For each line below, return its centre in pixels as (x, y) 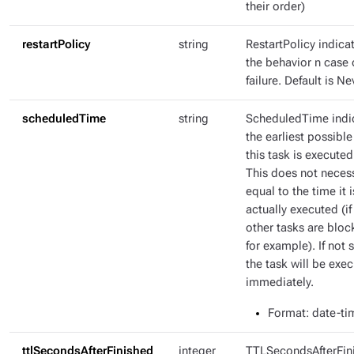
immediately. (280, 282)
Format (287, 313)
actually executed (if (299, 210)
